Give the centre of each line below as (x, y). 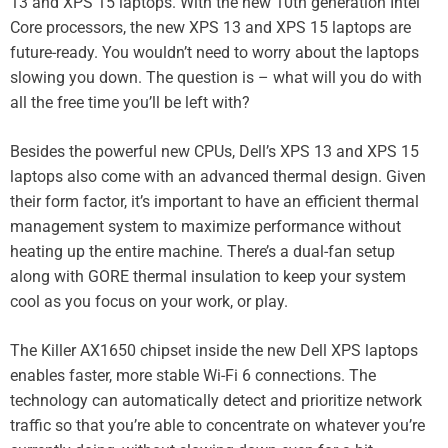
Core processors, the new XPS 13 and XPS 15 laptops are (210, 27)
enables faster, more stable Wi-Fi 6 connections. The (193, 375)
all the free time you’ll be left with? (130, 102)
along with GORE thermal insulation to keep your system (208, 276)
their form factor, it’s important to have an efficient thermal (214, 201)
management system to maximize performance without (205, 226)
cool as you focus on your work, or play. (149, 301)
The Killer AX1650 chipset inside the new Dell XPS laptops (214, 350)
